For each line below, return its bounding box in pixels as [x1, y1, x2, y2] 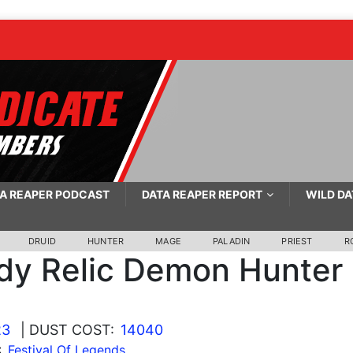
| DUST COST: [20, 321, 114, 338]
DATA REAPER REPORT [141, 188, 262, 201]
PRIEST [281, 236, 313, 247]
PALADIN [213, 236, 251, 247]
